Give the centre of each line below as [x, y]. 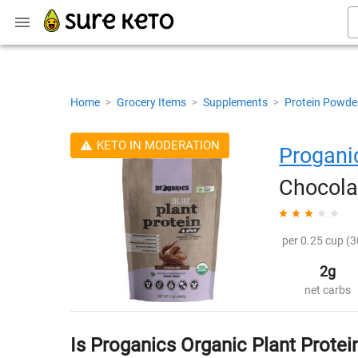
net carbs [328, 290]
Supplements [237, 102]
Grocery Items [153, 102]
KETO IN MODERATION [158, 145]
